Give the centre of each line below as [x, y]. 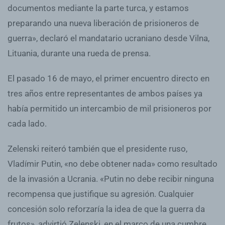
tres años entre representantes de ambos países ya [105, 93]
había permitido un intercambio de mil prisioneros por [109, 108]
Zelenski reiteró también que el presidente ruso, [97, 148]
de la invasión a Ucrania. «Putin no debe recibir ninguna [111, 179]
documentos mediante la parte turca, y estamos [98, 8]
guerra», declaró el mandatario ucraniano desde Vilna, [108, 38]
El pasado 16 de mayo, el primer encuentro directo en [108, 78]
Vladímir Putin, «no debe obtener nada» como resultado [113, 163]
